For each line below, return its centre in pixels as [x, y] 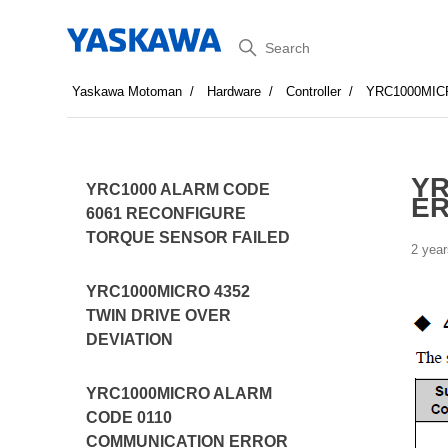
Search [258, 43]
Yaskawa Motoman [127, 91]
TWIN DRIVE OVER [159, 315]
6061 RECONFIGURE [166, 213]
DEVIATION [130, 339]
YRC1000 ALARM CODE [178, 189]
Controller [314, 91]
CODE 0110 [129, 417]
